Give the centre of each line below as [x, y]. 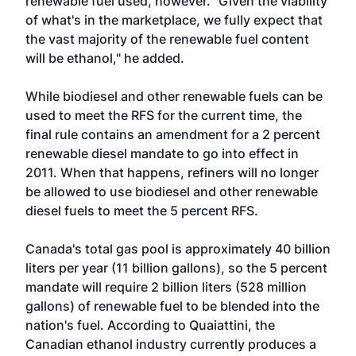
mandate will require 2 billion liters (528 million [166, 287]
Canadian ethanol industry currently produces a [171, 344]
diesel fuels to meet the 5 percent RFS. [142, 211]
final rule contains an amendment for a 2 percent [173, 134]
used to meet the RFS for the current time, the [164, 115]
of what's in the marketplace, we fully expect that [174, 20]
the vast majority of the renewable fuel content [167, 39]
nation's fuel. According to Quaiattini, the [150, 325]
